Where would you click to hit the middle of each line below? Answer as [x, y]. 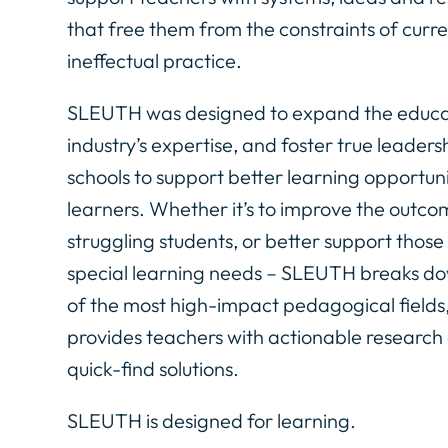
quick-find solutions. [153, 369]
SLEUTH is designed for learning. [212, 421]
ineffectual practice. [155, 61]
